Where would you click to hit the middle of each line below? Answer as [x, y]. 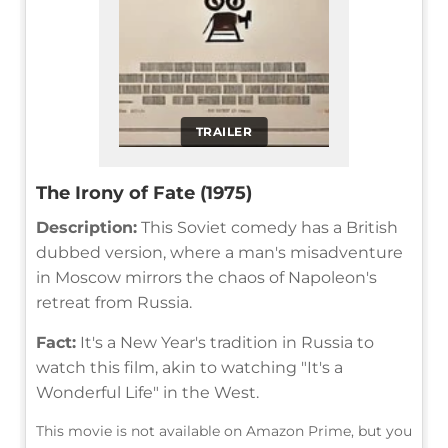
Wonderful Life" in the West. [147, 392]
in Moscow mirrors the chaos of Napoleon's [206, 277]
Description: [86, 227]
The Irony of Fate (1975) [144, 192]
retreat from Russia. [114, 302]
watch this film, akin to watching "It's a [189, 367]
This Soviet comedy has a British [267, 227]
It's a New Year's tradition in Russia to [225, 342]
